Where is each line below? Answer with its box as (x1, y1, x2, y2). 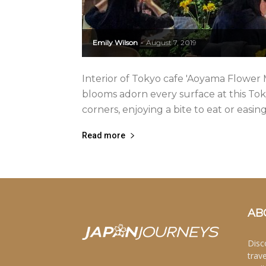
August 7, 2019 (146, 38, 197, 47)
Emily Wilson (93, 38, 138, 47)
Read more (82, 131, 125, 140)
